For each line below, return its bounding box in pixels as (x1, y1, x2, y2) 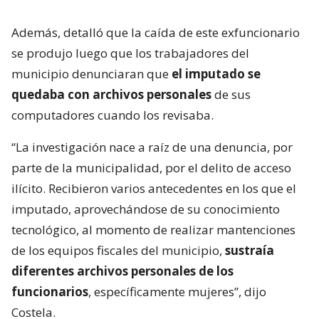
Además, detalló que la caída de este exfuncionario (11, 24, 300, 41)
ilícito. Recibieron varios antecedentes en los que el (11, 180, 296, 197)
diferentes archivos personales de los (11, 263, 234, 280)
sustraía (222, 242, 274, 259)
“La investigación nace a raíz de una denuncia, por (11, 139, 293, 156)
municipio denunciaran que (11, 66, 172, 83)
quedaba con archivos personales (11, 86, 211, 103)
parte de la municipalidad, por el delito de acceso (11, 159, 291, 177)
